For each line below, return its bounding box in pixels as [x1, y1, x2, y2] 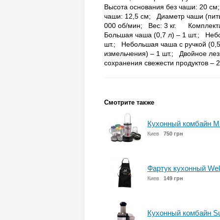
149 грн [164, 175, 183, 181]
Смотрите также [104, 99, 154, 106]
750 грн [164, 131, 183, 137]
